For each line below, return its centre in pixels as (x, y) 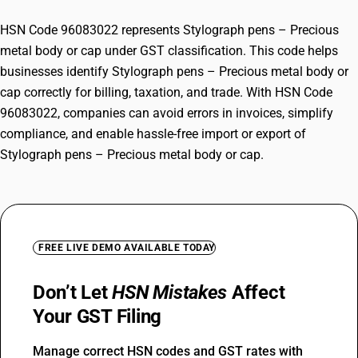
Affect (256, 292)
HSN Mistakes (170, 292)
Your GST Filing (97, 316)
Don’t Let (73, 292)
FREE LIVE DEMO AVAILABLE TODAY (127, 248)
